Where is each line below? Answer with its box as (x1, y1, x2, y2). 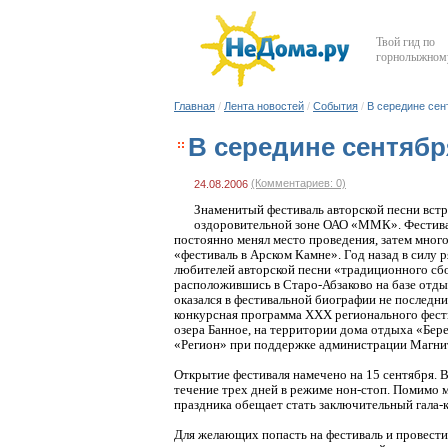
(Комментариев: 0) (251, 177, 346, 189)
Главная (174, 100, 215, 112)
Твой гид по (376, 35, 435, 49)
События (313, 100, 358, 112)
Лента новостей (224, 100, 304, 112)
